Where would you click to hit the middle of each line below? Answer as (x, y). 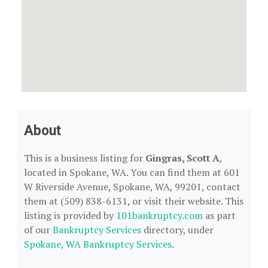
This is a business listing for (85, 158)
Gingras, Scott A (182, 158)
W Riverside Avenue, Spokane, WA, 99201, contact (132, 187)
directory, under (177, 230)
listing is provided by (70, 215)
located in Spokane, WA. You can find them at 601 (132, 172)
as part (219, 215)
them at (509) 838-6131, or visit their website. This (134, 201)
